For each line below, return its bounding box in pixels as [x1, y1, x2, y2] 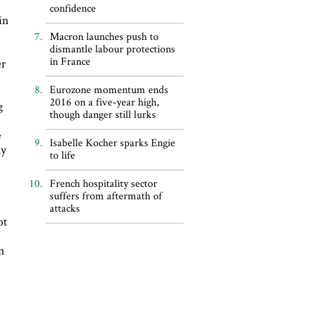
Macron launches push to [49, 29, 159, 43]
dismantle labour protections [49, 41, 175, 56]
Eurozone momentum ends [49, 82, 168, 97]
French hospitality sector [49, 176, 157, 190]
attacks [49, 201, 80, 215]
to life [49, 148, 75, 162]
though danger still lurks [49, 107, 156, 121]
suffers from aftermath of [49, 188, 162, 203]
